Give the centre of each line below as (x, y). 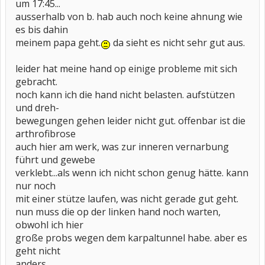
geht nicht (38, 251)
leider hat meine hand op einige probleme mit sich (126, 69)
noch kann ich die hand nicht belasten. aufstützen (125, 95)
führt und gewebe (55, 160)
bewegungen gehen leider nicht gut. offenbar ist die (130, 121)
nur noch (35, 186)
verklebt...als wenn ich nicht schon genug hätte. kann (132, 173)
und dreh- (37, 108)
